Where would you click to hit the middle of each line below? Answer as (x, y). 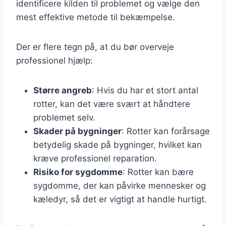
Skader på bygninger (77, 131)
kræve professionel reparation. (95, 158)
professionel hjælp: (54, 60)
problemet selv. (64, 117)
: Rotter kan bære (158, 172)
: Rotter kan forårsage (166, 131)
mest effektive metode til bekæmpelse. (96, 17)
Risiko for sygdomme (78, 172)
